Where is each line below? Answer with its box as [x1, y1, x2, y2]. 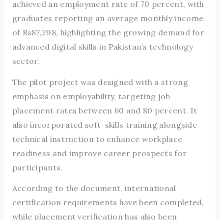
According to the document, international [12, 183, 176, 193]
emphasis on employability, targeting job [12, 91, 170, 101]
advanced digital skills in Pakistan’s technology [12, 42, 193, 52]
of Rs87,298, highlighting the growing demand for [12, 27, 205, 38]
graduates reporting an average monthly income [12, 13, 204, 24]
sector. [12, 56, 40, 66]
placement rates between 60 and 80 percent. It [12, 105, 197, 115]
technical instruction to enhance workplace [12, 134, 183, 144]
